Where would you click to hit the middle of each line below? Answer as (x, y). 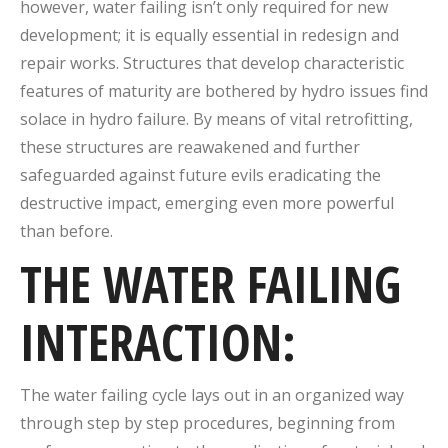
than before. (66, 231)
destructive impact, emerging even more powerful (207, 203)
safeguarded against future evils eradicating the (200, 175)
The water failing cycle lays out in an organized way (212, 395)
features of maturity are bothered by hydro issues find (224, 91)
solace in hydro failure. (106, 119)
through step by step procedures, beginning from (207, 423)
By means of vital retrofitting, (303, 119)
